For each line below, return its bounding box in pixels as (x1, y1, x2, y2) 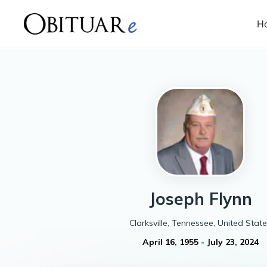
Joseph (148, 188, 204, 209)
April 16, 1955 (142, 237, 198, 247)
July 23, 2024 (206, 237, 259, 247)
